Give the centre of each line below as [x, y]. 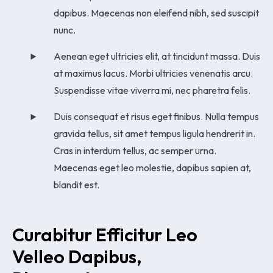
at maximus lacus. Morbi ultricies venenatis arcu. [153, 73]
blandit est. [76, 184]
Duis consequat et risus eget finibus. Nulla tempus [156, 116]
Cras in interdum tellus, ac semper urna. [135, 150]
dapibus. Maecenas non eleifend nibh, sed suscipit [156, 12]
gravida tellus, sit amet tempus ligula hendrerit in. [154, 133]
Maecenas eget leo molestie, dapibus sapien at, [152, 167]
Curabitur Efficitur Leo [107, 234]
